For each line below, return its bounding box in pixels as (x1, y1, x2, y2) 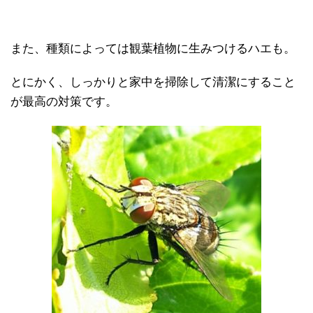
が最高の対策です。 (10, 95, 117, 109)
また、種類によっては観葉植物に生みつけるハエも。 (10, 42, 296, 56)
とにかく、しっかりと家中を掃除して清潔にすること (10, 75, 296, 89)
